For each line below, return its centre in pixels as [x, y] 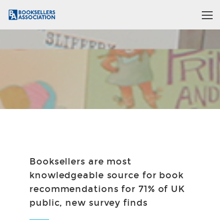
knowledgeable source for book [107, 175]
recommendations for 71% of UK [108, 189]
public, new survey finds [89, 203]
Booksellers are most [81, 162]
